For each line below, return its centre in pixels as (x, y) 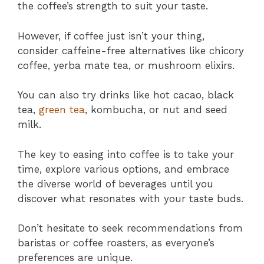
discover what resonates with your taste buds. (131, 198)
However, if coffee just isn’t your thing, (111, 36)
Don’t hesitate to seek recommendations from (130, 228)
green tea (62, 110)
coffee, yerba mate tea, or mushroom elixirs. (126, 65)
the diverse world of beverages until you (115, 184)
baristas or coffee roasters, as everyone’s (116, 243)
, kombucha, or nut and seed (156, 110)
